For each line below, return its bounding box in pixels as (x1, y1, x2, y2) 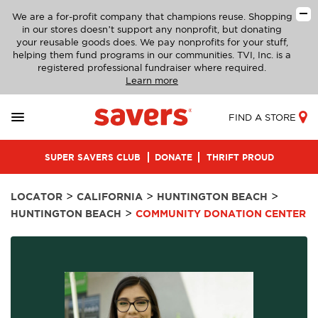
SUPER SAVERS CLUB (44, 152, 141, 162)
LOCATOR (11, 191, 62, 202)
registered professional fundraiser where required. (38, 62, 266, 73)
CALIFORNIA (77, 191, 143, 202)
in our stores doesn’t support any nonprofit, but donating (22, 24, 282, 35)
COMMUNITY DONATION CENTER (136, 208, 306, 219)
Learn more (126, 75, 178, 86)
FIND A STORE (229, 111, 296, 123)
